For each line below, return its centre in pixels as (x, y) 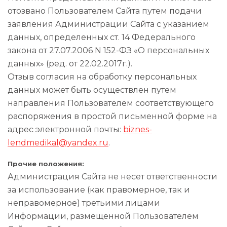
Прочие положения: (46, 164)
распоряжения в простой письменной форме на (112, 116)
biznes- (138, 129)
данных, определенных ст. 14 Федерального (102, 37)
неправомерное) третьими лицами (84, 203)
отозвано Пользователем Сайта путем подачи (105, 11)
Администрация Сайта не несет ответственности (112, 177)
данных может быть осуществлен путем (92, 90)
